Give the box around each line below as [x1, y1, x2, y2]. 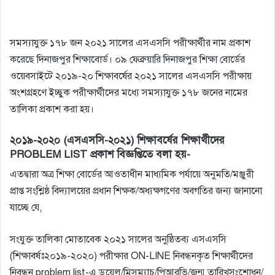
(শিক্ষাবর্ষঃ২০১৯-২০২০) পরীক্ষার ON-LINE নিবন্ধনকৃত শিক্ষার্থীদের [10, 250, 253, 263]
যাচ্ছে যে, [10, 201, 42, 214]
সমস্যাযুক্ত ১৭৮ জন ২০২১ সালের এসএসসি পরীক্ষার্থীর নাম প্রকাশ [10, 36, 250, 49]
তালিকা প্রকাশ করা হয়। [10, 103, 94, 115]
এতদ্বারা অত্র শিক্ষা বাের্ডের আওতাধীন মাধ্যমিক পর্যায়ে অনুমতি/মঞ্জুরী [10, 168, 254, 181]
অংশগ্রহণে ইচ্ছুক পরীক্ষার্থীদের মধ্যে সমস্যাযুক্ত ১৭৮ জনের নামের [10, 86, 247, 99]
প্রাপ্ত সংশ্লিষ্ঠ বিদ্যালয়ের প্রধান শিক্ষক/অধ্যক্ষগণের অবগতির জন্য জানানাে [10, 185, 262, 198]
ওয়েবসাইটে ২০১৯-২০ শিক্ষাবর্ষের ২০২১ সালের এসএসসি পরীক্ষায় [10, 69, 252, 82]
